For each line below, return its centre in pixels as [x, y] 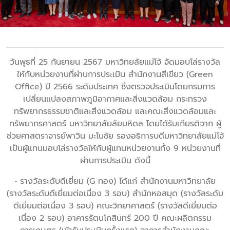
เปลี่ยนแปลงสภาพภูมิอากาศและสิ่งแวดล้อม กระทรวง [115, 99]
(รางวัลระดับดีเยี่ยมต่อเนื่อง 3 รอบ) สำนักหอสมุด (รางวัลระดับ [115, 194]
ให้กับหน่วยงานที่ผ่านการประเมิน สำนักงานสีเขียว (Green [115, 75]
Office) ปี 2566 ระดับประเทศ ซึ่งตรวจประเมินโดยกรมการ [115, 87]
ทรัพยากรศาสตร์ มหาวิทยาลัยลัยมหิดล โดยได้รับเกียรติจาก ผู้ [115, 124]
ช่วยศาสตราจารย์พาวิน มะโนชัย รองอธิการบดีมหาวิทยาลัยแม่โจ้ [115, 136]
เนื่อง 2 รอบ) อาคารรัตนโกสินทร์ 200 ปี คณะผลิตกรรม [115, 218]
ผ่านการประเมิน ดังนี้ [115, 161]
